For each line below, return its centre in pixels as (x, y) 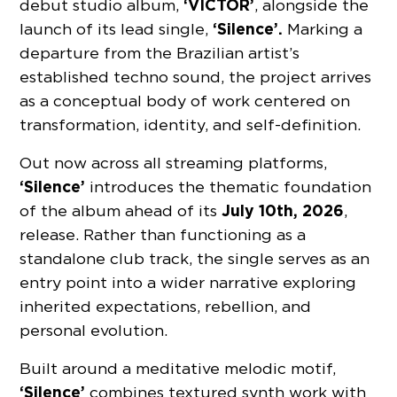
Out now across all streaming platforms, (174, 163)
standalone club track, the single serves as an (195, 259)
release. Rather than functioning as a (163, 235)
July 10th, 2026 (283, 211)
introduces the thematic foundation (229, 187)
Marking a (323, 29)
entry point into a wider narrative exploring (188, 283)
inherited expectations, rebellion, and (166, 307)
